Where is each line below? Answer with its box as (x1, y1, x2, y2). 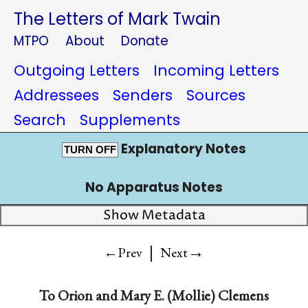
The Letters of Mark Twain (14, 8, 221, 30)
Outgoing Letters (14, 60, 140, 80)
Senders (113, 85, 173, 105)
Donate (121, 32, 168, 50)
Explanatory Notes (118, 140, 246, 158)
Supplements (80, 110, 180, 130)
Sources (186, 85, 245, 105)
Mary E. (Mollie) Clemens (120, 285, 269, 305)
